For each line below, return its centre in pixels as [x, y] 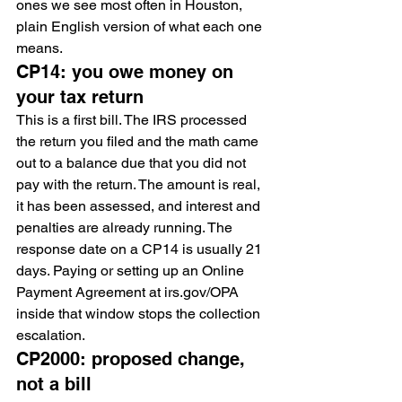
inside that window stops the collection [140, 314]
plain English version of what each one [141, 26]
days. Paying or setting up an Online [132, 271]
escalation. [51, 335]
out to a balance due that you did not [133, 163]
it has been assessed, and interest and [140, 206]
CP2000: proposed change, [133, 359]
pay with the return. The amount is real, [140, 184]
